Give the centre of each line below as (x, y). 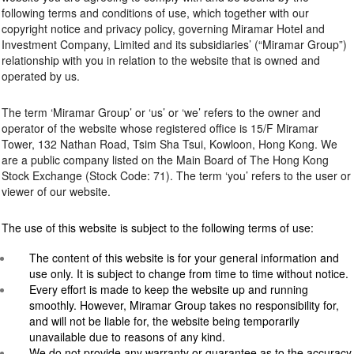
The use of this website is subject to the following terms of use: (158, 228)
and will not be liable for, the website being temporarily (164, 321)
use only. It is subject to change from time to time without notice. (189, 274)
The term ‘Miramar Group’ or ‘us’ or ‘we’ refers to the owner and (161, 113)
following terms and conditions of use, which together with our (155, 13)
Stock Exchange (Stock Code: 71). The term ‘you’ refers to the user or (176, 176)
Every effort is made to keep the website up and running (169, 290)
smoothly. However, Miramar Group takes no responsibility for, (184, 305)
